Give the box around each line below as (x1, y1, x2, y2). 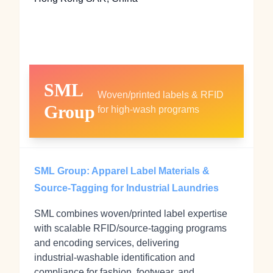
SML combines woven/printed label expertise (34, 208, 227, 219)
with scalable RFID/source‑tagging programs (34, 223, 227, 233)
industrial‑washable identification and (34, 252, 195, 263)
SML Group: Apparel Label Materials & (34, 166, 210, 176)
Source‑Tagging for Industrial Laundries (34, 183, 219, 193)
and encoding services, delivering (34, 238, 179, 248)
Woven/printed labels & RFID (97, 90, 224, 100)
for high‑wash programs (97, 104, 200, 115)
